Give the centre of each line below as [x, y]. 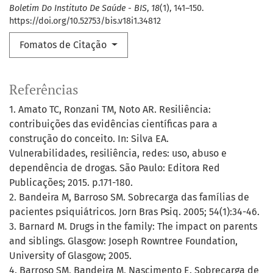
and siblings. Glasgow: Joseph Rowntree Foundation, [123, 241]
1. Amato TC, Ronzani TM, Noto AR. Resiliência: [110, 110]
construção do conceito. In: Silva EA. [89, 139]
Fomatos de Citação [64, 45]
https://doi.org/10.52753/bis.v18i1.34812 [85, 21]
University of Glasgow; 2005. [70, 256]
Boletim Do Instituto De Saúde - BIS [78, 9]
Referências [44, 90]
